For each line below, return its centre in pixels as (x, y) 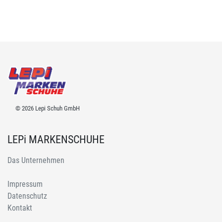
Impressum (25, 184)
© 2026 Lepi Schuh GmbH (48, 109)
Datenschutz (27, 196)
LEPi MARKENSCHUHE (56, 140)
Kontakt (20, 208)
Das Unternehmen (36, 161)
